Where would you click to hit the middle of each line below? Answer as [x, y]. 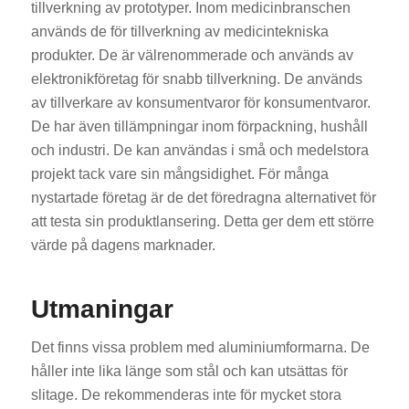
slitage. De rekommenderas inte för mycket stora [186, 394]
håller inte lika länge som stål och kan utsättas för [189, 371]
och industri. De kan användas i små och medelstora [199, 150]
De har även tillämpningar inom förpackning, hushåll [199, 126]
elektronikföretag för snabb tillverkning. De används [196, 79]
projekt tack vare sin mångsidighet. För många [179, 173]
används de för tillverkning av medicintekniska [179, 31]
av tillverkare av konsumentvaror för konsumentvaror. [200, 102]
